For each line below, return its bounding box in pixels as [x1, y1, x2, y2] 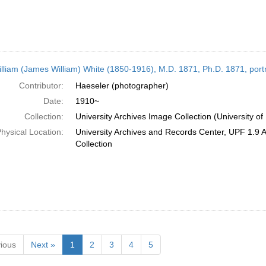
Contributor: [18, 81, 64, 90]
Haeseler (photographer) [75, 81, 169, 90]
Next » [30, 240, 55, 249]
